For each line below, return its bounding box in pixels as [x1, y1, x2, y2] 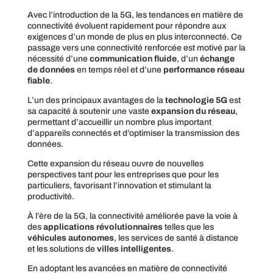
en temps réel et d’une [74, 65, 163, 74]
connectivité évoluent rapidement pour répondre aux [27, 21, 226, 30]
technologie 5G [165, 95, 227, 105]
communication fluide [89, 54, 177, 63]
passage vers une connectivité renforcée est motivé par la [27, 43, 246, 52]
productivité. [27, 191, 74, 201]
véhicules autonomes [27, 233, 114, 243]
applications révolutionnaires [43, 222, 163, 232]
